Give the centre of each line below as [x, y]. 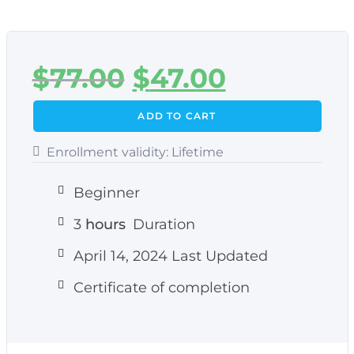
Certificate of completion [161, 287]
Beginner [106, 192]
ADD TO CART [177, 115]
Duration [162, 224]
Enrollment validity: [107, 152]
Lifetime [197, 152]
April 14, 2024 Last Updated [170, 256]
